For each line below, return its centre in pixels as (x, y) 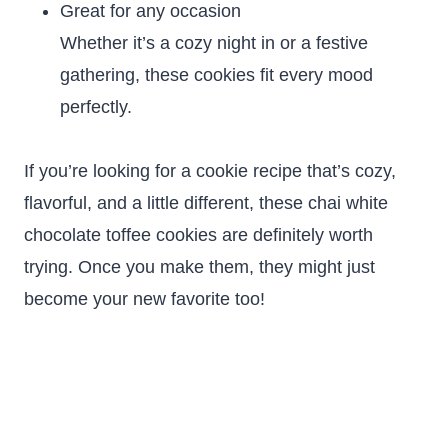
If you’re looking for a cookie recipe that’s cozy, (210, 171)
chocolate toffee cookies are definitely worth (198, 235)
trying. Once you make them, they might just (199, 267)
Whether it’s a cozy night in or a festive (214, 43)
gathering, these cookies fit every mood (216, 75)
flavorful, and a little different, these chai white (206, 203)
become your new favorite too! (144, 299)
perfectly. (96, 107)
